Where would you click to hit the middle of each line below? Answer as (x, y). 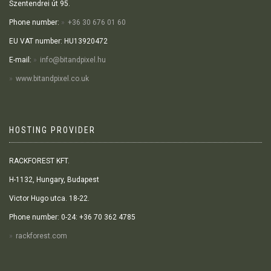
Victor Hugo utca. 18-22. (49, 198)
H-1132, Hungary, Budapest (54, 180)
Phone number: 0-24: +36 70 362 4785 (72, 217)
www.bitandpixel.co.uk (52, 79)
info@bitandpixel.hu (73, 60)
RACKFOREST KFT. (39, 161)
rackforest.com (41, 236)
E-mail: (21, 60)
